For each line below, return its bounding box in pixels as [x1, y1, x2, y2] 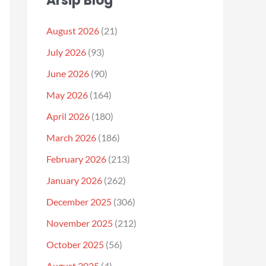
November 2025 [46, 217, 113, 229]
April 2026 [46, 110, 90, 122]
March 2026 [46, 132, 96, 143]
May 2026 [46, 89, 88, 100]
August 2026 [46, 25, 99, 36]
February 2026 [46, 153, 106, 164]
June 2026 [46, 68, 89, 79]
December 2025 [46, 196, 112, 207]
